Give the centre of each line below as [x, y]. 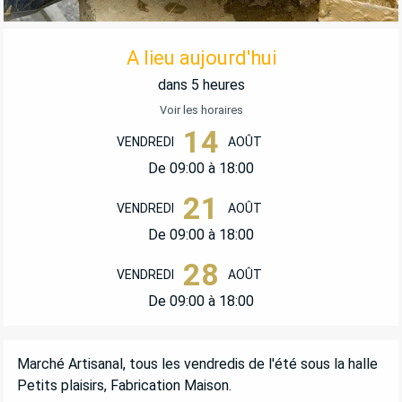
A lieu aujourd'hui [201, 57]
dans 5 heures [201, 84]
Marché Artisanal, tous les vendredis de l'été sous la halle [197, 363]
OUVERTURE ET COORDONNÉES [185, 44]
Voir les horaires [201, 110]
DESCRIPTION [81, 355]
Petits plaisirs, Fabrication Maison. [124, 385]
